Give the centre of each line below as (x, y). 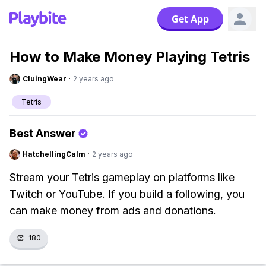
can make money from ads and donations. (113, 210)
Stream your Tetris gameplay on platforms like (122, 177)
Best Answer (43, 133)
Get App (190, 19)
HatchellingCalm (54, 154)
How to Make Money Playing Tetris (130, 57)
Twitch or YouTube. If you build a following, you (127, 194)
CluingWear (45, 79)
